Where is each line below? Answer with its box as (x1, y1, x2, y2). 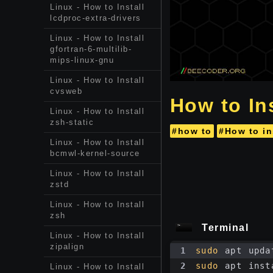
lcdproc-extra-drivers (50, 13, 141, 23)
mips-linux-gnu (50, 55, 114, 65)
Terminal (202, 222, 249, 233)
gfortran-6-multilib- (50, 44, 132, 54)
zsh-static (50, 118, 94, 127)
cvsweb (50, 87, 82, 96)
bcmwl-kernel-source (50, 149, 140, 158)
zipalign (50, 242, 84, 251)
